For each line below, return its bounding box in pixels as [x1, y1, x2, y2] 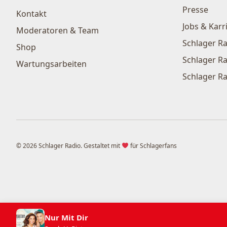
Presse [182, 4, 208, 16]
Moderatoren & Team [16, 25, 99, 36]
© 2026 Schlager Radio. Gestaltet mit [16, 141, 122, 150]
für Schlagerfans [128, 141, 177, 150]
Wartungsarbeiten [16, 58, 87, 70]
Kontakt [16, 8, 47, 20]
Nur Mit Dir [45, 212, 88, 222]
